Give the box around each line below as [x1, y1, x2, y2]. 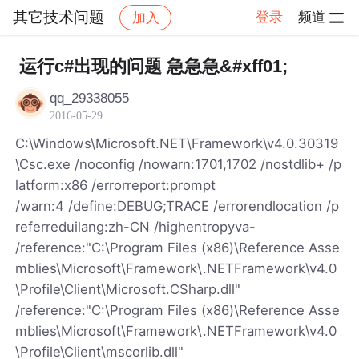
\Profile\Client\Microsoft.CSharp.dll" [15, 280, 241, 297]
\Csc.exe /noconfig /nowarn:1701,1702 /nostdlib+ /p [15, 155, 342, 172]
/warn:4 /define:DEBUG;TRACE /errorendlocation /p [15, 197, 340, 214]
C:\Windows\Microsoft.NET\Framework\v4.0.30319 [15, 135, 339, 151]
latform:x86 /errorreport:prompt [15, 176, 216, 193]
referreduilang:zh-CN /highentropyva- [15, 218, 256, 235]
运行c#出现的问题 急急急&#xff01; [18, 56, 288, 76]
